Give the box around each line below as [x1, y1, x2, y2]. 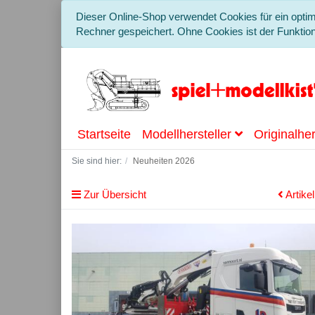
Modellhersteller [142, 127, 235, 141]
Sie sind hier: [72, 156, 122, 166]
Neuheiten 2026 [133, 156, 195, 166]
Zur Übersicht [81, 188, 146, 200]
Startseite [77, 127, 131, 141]
